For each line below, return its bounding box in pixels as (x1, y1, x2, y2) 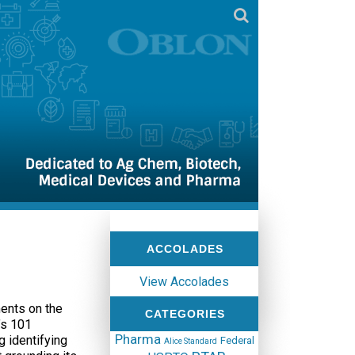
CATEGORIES (144, 307, 225, 320)
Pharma (114, 331, 161, 347)
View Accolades (139, 274, 229, 289)
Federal (219, 334, 254, 346)
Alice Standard (163, 337, 217, 345)
